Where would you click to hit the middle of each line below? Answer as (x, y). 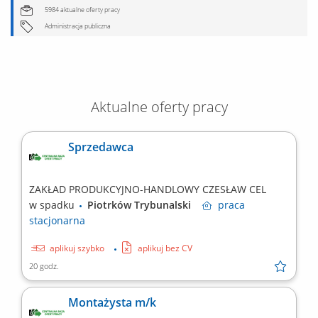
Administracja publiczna (77, 26)
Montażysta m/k (146, 303)
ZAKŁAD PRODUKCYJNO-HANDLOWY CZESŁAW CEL (148, 190)
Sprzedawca (101, 147)
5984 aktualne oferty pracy (82, 10)
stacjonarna (57, 221)
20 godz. (44, 266)
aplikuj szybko (77, 248)
